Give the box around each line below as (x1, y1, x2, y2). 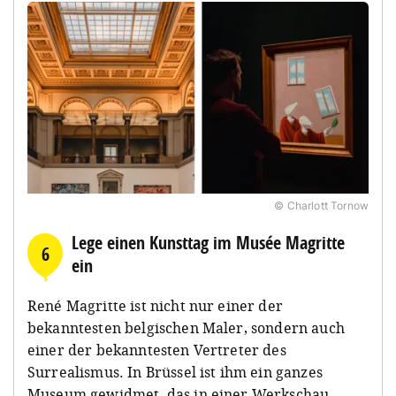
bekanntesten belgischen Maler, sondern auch (27, 317, 345, 338)
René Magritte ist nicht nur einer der (27, 295, 283, 316)
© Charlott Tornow (274, 198, 369, 212)
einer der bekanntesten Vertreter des (27, 339, 286, 360)
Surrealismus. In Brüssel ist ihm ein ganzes (27, 362, 323, 382)
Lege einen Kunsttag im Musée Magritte (72, 230, 345, 255)
